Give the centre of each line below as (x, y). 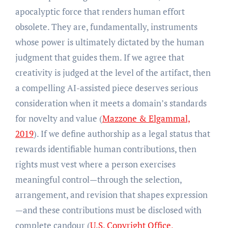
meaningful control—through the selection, (98, 180)
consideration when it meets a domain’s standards (111, 103)
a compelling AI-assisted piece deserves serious (106, 88)
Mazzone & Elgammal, (146, 119)
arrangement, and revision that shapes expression (111, 195)
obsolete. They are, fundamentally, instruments (106, 27)
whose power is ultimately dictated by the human (109, 42)
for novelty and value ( (59, 119)
